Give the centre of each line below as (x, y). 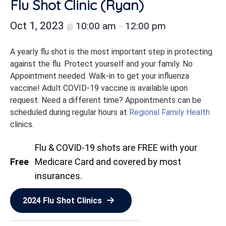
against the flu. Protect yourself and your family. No (101, 64)
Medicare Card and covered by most (108, 162)
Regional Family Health (169, 112)
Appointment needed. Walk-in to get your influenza (100, 76)
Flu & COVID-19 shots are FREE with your (116, 148)
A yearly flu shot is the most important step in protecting (111, 52)
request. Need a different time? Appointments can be (106, 100)
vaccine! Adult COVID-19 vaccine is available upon (99, 88)
